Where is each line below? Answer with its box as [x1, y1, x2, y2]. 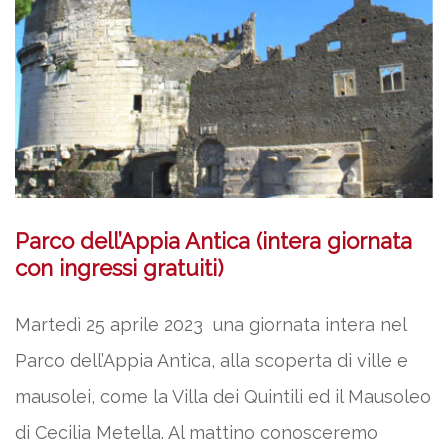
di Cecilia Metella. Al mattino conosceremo [15, 421, 378, 443]
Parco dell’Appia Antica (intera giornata [15, 227, 412, 254]
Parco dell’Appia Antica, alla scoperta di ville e [15, 349, 408, 371]
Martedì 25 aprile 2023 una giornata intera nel [15, 313, 406, 335]
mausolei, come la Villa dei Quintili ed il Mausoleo [15, 385, 431, 407]
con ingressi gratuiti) [15, 254, 223, 281]
